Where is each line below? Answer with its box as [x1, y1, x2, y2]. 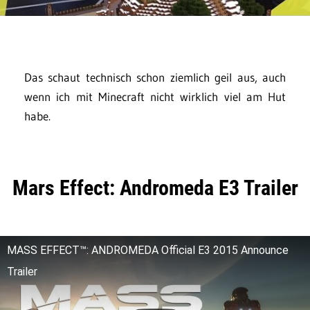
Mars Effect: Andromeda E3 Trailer [12, 175, 298, 200]
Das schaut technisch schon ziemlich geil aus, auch [24, 69, 286, 84]
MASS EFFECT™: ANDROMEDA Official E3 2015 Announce [7, 243, 289, 257]
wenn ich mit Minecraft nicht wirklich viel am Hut [24, 89, 286, 104]
